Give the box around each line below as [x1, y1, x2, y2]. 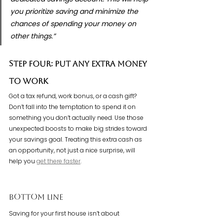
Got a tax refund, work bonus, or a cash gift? [9, 92, 138, 101]
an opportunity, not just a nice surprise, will [9, 146, 137, 155]
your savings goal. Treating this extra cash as [9, 135, 144, 144]
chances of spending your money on [10, 19, 138, 29]
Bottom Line [9, 194, 63, 202]
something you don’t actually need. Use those [9, 113, 145, 122]
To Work [9, 78, 48, 86]
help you [9, 157, 37, 166]
